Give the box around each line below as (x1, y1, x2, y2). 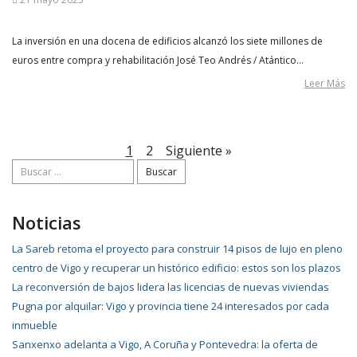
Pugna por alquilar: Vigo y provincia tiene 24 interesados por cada (12, 299, 329, 313)
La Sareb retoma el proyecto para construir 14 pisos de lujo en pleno (12, 241, 343, 256)
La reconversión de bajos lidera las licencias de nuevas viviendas (12, 280, 329, 294)
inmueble (12, 318, 57, 332)
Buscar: (12, 159, 56, 177)
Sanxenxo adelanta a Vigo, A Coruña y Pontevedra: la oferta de (12, 337, 318, 351)
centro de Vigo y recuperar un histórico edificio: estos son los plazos (12, 261, 341, 275)
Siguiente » (165, 142, 232, 159)
